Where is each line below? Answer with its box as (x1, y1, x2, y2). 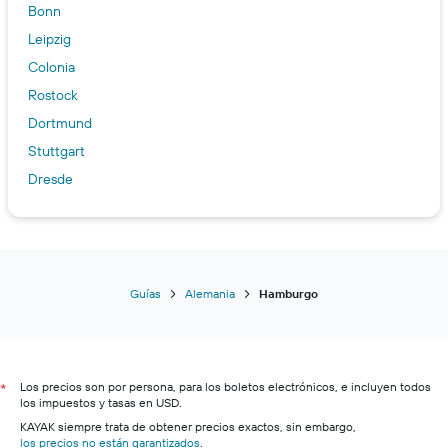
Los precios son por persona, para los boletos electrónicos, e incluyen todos (20, 379, 431, 395)
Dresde (28, 170, 73, 189)
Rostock (28, 86, 78, 105)
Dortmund (28, 114, 92, 133)
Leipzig (28, 30, 71, 49)
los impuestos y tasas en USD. (20, 395, 182, 411)
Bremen (28, 198, 78, 217)
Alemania (185, 286, 235, 302)
